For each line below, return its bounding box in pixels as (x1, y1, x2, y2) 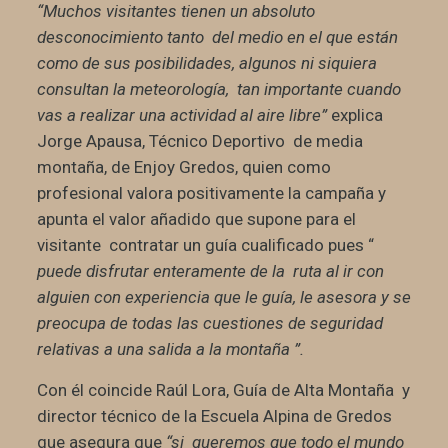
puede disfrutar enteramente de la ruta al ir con (36, 261, 384, 282)
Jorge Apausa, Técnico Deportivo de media (36, 131, 363, 152)
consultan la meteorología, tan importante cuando (36, 79, 401, 100)
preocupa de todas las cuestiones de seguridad (36, 313, 383, 334)
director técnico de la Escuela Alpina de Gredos (36, 406, 392, 427)
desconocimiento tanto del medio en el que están (36, 27, 398, 48)
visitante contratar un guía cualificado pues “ (36, 235, 374, 256)
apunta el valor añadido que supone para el (36, 209, 356, 230)
